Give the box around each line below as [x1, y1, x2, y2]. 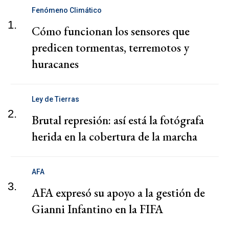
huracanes [32, 56, 79, 72]
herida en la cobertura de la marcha [32, 129, 197, 145]
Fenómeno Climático [32, 6, 102, 15]
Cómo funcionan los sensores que [32, 24, 190, 39]
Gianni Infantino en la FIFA [32, 201, 163, 217]
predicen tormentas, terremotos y [32, 40, 189, 56]
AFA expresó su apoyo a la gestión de [32, 185, 205, 201]
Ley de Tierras [32, 95, 79, 104]
